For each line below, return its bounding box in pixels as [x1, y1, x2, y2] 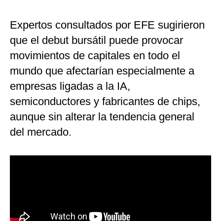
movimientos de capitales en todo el [10, 49, 180, 62]
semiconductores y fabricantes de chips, [10, 95, 200, 108]
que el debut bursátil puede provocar [10, 34, 183, 47]
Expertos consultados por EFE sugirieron [10, 19, 205, 32]
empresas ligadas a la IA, [10, 80, 130, 93]
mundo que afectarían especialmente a [10, 65, 194, 77]
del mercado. [10, 126, 72, 139]
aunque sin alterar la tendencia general [10, 110, 194, 123]
